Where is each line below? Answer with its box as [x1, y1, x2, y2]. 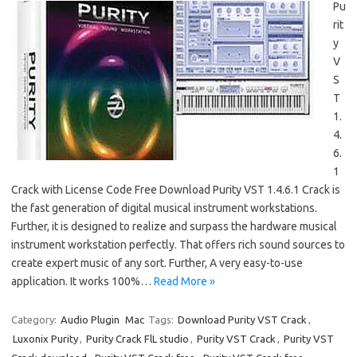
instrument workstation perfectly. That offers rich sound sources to [11, 238, 345, 251]
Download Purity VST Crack [178, 314, 307, 325]
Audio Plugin [61, 314, 120, 325]
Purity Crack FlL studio [86, 333, 189, 344]
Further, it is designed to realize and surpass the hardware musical [11, 220, 337, 233]
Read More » [154, 275, 215, 288]
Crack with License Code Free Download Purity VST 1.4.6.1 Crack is [11, 183, 340, 196]
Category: [11, 314, 59, 325]
